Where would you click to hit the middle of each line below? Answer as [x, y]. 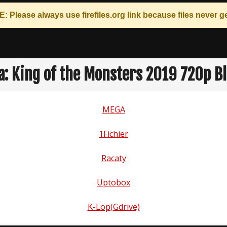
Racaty [113, 158]
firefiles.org [103, 15]
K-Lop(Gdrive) [113, 207]
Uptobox [113, 182]
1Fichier [113, 134]
